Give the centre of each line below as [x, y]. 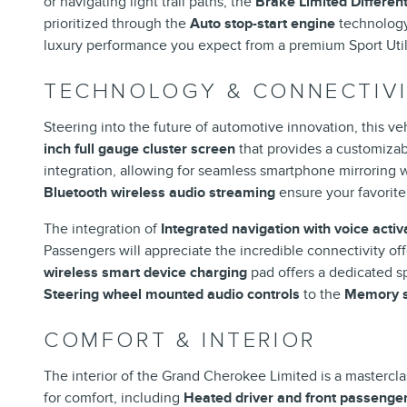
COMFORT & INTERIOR [180, 340]
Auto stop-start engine [263, 23]
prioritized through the [117, 23]
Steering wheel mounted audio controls [172, 294]
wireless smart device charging [145, 272]
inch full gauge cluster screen [139, 149]
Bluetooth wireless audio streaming [159, 192]
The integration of [102, 228]
